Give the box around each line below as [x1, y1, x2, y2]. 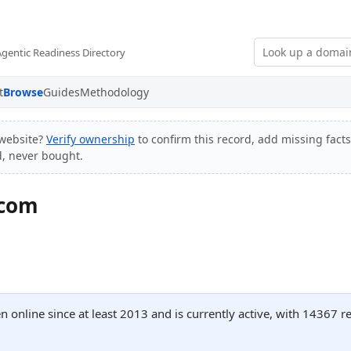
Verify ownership [46, 132, 135, 147]
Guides [43, 85, 80, 100]
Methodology [80, 85, 149, 100]
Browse [3, 85, 43, 100]
